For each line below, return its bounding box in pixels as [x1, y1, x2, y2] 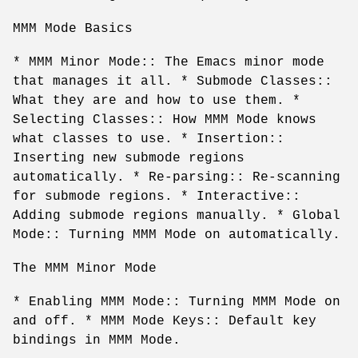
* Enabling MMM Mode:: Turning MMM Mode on [13, 294, 340, 309]
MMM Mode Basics [13, 21, 133, 36]
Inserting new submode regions [13, 150, 245, 165]
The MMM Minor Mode [13, 261, 157, 276]
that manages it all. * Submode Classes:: [13, 74, 332, 89]
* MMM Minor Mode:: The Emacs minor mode [13, 54, 324, 70]
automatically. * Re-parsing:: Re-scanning [13, 169, 340, 185]
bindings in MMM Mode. [13, 332, 181, 348]
